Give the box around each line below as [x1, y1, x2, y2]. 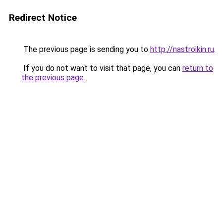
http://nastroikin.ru [150, 45, 214, 54]
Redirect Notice [9, 12, 77, 23]
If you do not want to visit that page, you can [21, 63, 182, 73]
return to [182, 63, 213, 73]
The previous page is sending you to [21, 45, 150, 54]
